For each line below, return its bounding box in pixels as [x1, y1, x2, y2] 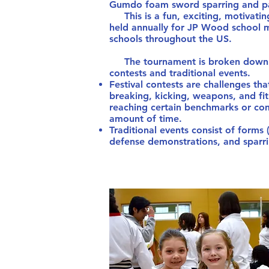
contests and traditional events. [109, 67, 250, 79]
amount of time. [109, 113, 182, 124]
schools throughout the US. [109, 33, 238, 44]
